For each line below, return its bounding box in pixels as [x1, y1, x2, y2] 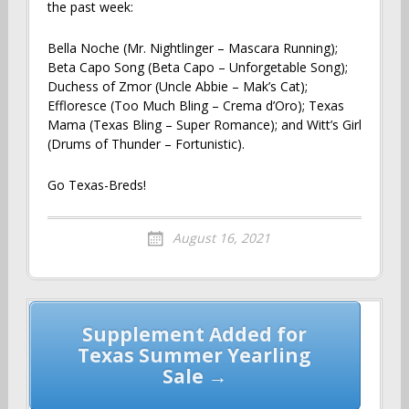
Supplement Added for [82, 320, 308, 347]
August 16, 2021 [172, 228, 270, 246]
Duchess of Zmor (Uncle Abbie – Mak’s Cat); [47, 77, 308, 95]
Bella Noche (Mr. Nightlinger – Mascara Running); [47, 38, 338, 57]
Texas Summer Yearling [78, 341, 312, 368]
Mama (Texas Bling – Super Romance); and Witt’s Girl [47, 115, 362, 133]
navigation [25, 325, 145, 356]
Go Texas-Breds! [47, 175, 146, 194]
